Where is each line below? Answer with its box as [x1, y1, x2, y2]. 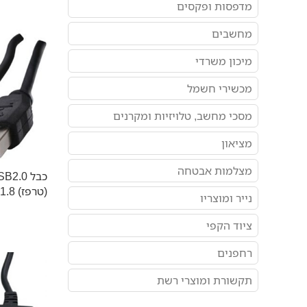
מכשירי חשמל [187, 81, 252, 96]
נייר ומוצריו [200, 191, 252, 206]
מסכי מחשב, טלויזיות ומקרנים [113, 108, 252, 123]
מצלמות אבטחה [177, 163, 252, 178]
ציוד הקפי [206, 218, 252, 233]
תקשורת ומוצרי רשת [157, 273, 252, 288]
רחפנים [217, 245, 252, 260]
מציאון [221, 136, 252, 151]
